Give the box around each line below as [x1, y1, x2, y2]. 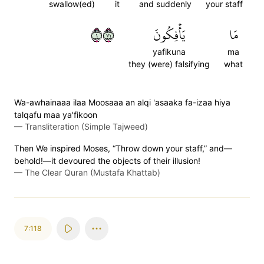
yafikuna [153, 47, 186, 57]
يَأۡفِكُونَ [153, 22, 186, 47]
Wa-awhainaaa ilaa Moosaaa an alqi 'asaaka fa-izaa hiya [14, 97, 230, 107]
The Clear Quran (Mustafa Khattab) [25, 167, 160, 177]
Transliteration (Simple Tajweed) [25, 121, 148, 131]
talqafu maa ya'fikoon [14, 110, 97, 120]
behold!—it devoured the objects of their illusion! [14, 156, 200, 166]
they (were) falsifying [128, 59, 210, 69]
